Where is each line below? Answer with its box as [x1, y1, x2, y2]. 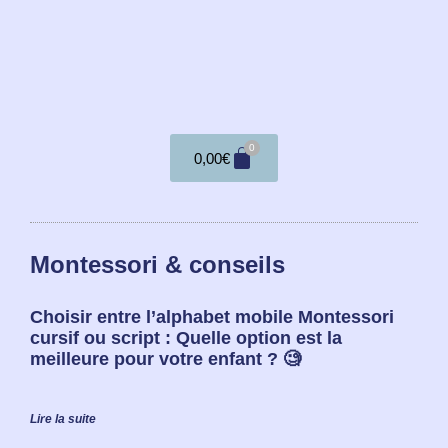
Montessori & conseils [30, 251, 285, 279]
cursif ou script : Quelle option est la [30, 328, 342, 349]
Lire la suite [30, 412, 96, 427]
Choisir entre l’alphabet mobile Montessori [30, 307, 394, 328]
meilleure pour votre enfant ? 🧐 [30, 349, 301, 370]
